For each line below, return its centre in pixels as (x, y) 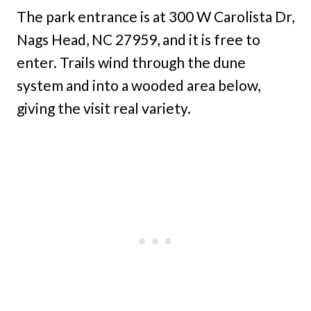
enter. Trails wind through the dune (131, 62)
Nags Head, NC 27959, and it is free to (138, 40)
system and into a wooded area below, (138, 85)
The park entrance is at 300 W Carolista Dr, (155, 17)
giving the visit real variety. (104, 108)
